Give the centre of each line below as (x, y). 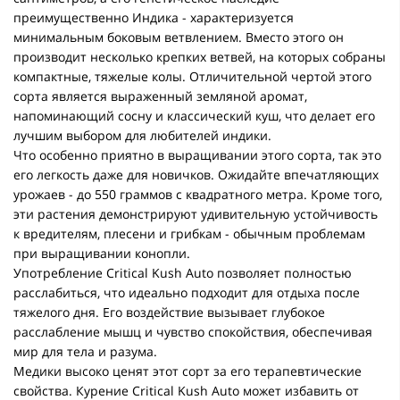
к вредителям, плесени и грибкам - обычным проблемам (189, 233)
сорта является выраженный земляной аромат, (160, 96)
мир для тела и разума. (85, 351)
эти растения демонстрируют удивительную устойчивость (196, 213)
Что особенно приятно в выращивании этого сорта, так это (197, 154)
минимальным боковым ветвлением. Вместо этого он (179, 37)
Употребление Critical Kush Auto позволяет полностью (183, 272)
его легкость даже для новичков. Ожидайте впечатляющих (196, 174)
